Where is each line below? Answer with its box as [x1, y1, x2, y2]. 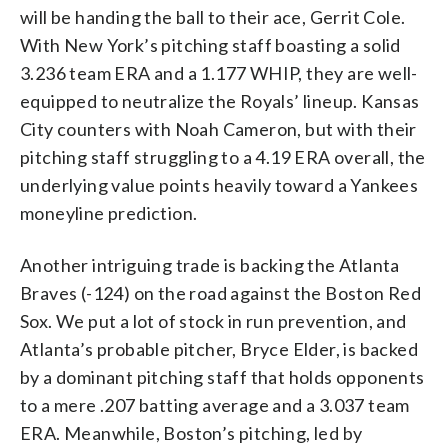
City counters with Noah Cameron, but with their [20, 117, 417, 140]
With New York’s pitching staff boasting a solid [20, 33, 401, 56]
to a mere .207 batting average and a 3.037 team [20, 393, 410, 416]
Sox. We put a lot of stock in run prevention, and [20, 309, 407, 332]
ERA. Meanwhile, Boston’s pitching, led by [20, 421, 363, 444]
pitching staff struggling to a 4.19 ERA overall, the [20, 145, 426, 168]
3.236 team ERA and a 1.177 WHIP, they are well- [20, 61, 418, 84]
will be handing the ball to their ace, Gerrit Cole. [20, 5, 406, 28]
